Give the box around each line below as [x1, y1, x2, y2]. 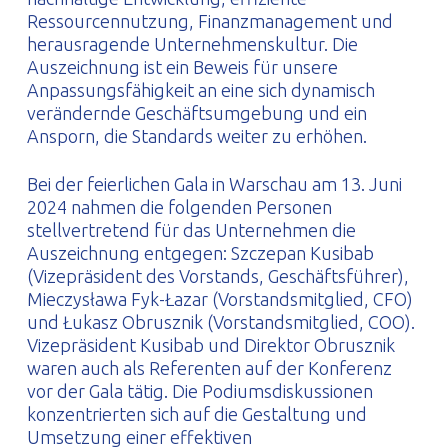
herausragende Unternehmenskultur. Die [26, 34, 358, 54]
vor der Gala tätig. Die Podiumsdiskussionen [26, 381, 373, 402]
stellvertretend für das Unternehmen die [26, 220, 356, 241]
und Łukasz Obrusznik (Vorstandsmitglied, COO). [26, 312, 415, 333]
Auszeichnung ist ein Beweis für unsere [26, 57, 338, 77]
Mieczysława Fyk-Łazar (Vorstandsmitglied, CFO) [26, 289, 413, 310]
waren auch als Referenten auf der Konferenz [26, 358, 392, 379]
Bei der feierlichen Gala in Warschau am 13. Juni [26, 174, 402, 195]
